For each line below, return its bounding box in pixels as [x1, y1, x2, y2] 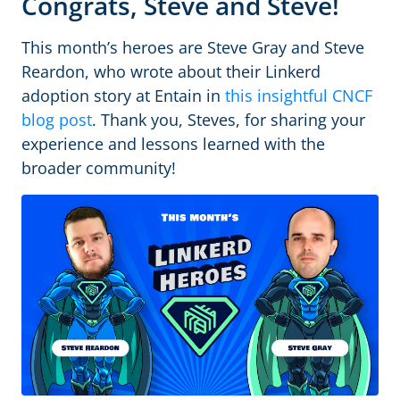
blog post [21, 109, 92, 130]
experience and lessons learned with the [21, 133, 325, 154]
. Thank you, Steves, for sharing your [92, 109, 365, 130]
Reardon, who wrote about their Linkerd [21, 61, 321, 82]
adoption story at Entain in [21, 85, 225, 106]
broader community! [21, 157, 176, 179]
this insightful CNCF [225, 85, 372, 106]
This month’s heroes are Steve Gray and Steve [21, 37, 364, 58]
